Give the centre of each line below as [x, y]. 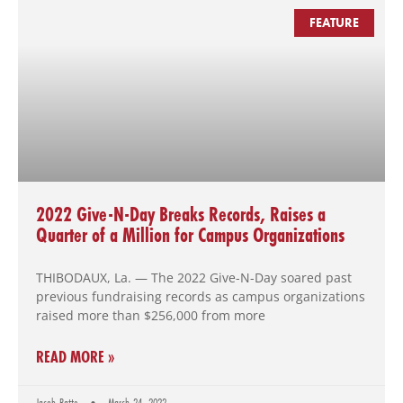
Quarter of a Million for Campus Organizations [190, 235]
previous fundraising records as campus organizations [201, 297]
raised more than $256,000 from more [151, 316]
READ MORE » [76, 357]
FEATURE [335, 23]
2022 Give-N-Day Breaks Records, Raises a [181, 215]
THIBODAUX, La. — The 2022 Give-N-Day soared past [194, 278]
